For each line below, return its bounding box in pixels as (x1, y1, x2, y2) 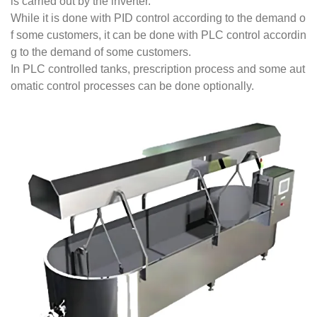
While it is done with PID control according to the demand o (11, 12, 306, 25)
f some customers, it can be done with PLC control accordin (11, 29, 306, 42)
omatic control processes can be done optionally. (11, 80, 254, 93)
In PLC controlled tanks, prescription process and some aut (11, 63, 305, 76)
